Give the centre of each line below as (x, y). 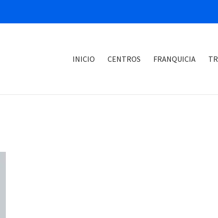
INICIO (84, 59)
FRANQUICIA (174, 59)
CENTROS (124, 59)
